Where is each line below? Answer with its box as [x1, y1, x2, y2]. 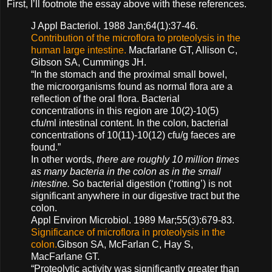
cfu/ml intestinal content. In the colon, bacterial [31, 117, 228, 128]
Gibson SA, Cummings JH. [31, 56, 146, 67]
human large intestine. [31, 44, 126, 55]
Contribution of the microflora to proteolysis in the [31, 32, 240, 43]
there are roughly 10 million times [97, 154, 239, 165]
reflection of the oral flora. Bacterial [31, 93, 180, 104]
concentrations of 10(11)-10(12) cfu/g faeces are [31, 129, 236, 140]
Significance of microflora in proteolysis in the [31, 226, 225, 237]
